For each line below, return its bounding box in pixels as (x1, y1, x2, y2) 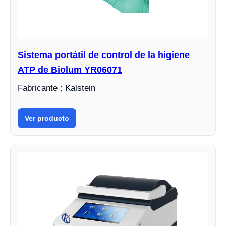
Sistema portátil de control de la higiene (18, 50, 190, 61)
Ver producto (25, 114, 69, 123)
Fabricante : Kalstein (18, 83, 95, 93)
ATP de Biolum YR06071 (18, 65, 122, 75)
